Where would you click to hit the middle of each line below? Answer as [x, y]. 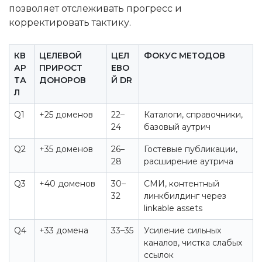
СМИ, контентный [182, 184]
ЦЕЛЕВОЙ [61, 56]
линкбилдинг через [185, 196]
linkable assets [173, 208]
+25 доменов [66, 115]
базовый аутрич [177, 127]
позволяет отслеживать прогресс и [95, 8]
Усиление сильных [182, 230]
